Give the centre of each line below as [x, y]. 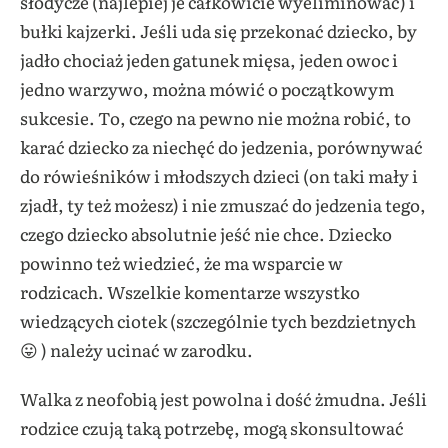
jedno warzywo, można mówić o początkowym [207, 88]
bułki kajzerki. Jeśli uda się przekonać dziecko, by [218, 30]
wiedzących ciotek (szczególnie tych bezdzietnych [218, 320]
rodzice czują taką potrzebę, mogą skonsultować [212, 427]
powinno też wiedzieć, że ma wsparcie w [181, 262]
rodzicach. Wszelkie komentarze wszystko [190, 291]
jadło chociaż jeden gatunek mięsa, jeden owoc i [209, 59]
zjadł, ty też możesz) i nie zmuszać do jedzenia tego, [223, 204]
